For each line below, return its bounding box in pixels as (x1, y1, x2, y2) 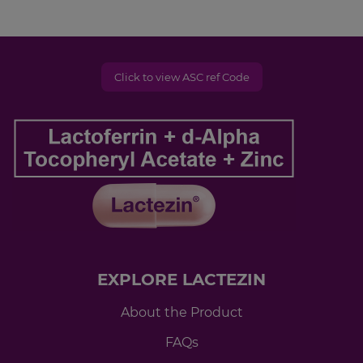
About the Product (120, 305, 243, 321)
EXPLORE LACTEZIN (97, 270, 266, 290)
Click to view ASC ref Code (113, 70, 250, 84)
